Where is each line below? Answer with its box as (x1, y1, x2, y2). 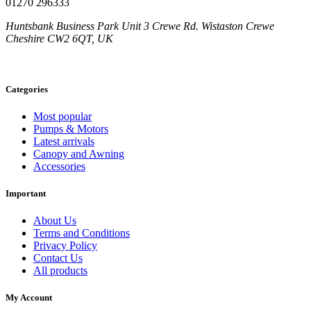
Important (6, 188, 46, 199)
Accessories (33, 160, 85, 172)
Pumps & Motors (33, 122, 108, 135)
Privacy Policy (33, 239, 97, 252)
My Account (6, 292, 52, 303)
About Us (33, 215, 76, 227)
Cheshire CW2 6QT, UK (6, 32, 113, 44)
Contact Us (33, 252, 83, 264)
